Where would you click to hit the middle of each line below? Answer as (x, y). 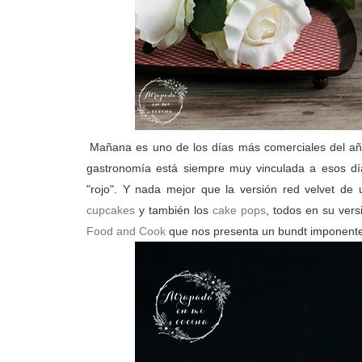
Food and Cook (128, 231)
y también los (174, 210)
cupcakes (111, 210)
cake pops (239, 210)
